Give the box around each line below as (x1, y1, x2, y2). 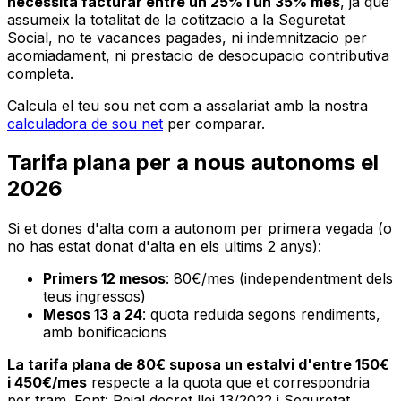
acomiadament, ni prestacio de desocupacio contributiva (7, 46, 389, 64)
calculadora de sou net (7, 114, 163, 132)
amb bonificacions (43, 323, 166, 342)
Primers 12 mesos (43, 269, 166, 288)
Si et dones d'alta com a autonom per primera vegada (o (7, 219, 392, 238)
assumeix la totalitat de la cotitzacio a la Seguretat (7, 10, 345, 29)
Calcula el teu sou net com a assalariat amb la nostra (7, 96, 368, 115)
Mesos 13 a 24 (43, 305, 142, 324)
